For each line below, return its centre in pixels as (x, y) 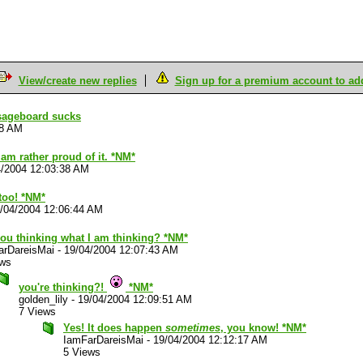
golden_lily (43, 299)
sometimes (193, 328)
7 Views (37, 312)
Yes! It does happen (114, 328)
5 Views (82, 352)
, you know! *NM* (263, 328)
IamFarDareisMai (103, 340)
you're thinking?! (63, 287)
